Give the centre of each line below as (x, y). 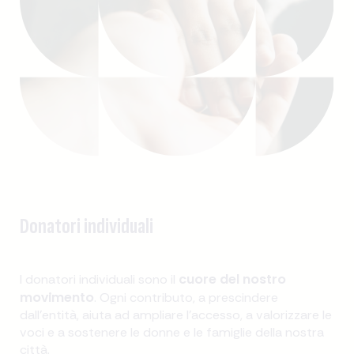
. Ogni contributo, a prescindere (186, 298)
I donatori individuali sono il (100, 280)
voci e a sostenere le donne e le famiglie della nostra (172, 333)
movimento (57, 298)
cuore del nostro (233, 279)
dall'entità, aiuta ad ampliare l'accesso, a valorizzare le (176, 315)
